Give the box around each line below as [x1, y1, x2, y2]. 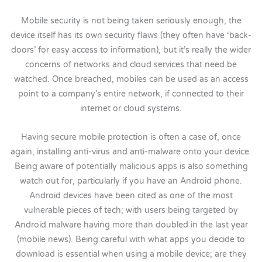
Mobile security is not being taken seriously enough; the [20, 16, 242, 26]
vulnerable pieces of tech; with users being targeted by [24, 205, 238, 215]
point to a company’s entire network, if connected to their [18, 89, 244, 99]
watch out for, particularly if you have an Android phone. [20, 175, 242, 186]
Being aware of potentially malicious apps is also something [14, 161, 248, 171]
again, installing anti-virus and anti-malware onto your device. [11, 146, 251, 157]
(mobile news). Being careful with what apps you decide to [17, 234, 245, 244]
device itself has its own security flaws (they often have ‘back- [11, 30, 251, 41]
